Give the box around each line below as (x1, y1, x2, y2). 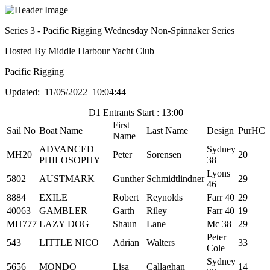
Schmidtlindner (146, 174, 204, 184)
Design (207, 125, 234, 136)
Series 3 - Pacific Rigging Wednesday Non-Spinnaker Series (5, 25, 234, 36)
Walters (146, 237, 175, 248)
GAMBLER (39, 206, 87, 216)
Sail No (7, 125, 36, 136)
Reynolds (146, 192, 183, 202)
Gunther (113, 174, 144, 184)
